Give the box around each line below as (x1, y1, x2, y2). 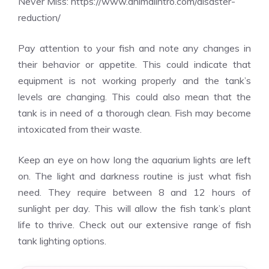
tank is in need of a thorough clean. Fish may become (18, 107, 251, 119)
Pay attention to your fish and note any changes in (18, 42, 251, 54)
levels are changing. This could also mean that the (18, 91, 251, 103)
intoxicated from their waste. (18, 123, 142, 135)
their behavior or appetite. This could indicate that (18, 58, 251, 70)
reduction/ (18, 11, 61, 23)
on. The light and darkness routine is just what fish (18, 170, 251, 182)
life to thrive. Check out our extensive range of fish (18, 219, 251, 231)
